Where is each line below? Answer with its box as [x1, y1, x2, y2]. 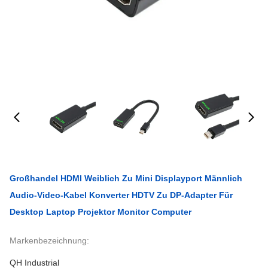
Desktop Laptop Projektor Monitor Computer [10, 207, 191, 217]
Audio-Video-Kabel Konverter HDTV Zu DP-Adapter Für [10, 190, 233, 200]
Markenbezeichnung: [10, 236, 89, 245]
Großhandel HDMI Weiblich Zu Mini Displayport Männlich [10, 173, 242, 183]
